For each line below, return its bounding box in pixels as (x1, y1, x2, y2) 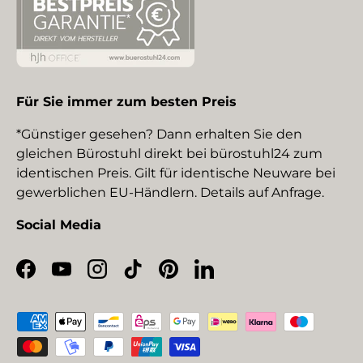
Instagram (96, 269, 163, 285)
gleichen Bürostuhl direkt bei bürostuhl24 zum (16, 145, 322, 161)
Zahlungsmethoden (15, 312, 147, 328)
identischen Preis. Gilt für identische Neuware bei (16, 164, 335, 181)
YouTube (60, 269, 118, 285)
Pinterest (167, 269, 228, 285)
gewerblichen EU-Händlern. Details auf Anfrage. (16, 184, 324, 200)
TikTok (131, 269, 173, 285)
